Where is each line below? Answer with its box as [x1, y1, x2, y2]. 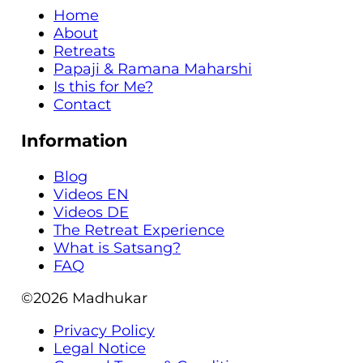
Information [21, 130, 128, 151]
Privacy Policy [53, 321, 155, 340]
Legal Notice [53, 339, 146, 357]
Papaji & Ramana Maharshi [53, 59, 252, 78]
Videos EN [53, 185, 129, 203]
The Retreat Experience [53, 220, 224, 239]
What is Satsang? [53, 238, 181, 257]
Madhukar [72, 288, 147, 307]
